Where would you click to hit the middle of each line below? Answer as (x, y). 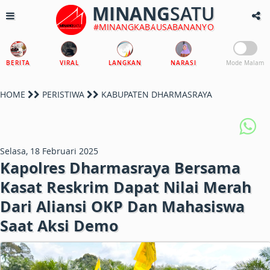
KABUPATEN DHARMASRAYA (155, 94)
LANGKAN (125, 63)
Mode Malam (245, 63)
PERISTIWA (63, 94)
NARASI (184, 63)
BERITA (18, 63)
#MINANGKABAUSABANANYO (153, 27)
